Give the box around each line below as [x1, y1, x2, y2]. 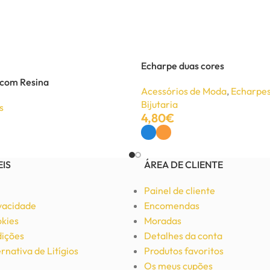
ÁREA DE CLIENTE [144, 159, 223, 171]
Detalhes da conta [144, 230, 222, 242]
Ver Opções [141, 142, 186, 154]
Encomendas [144, 199, 199, 212]
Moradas [144, 215, 181, 227]
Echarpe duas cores [141, 60, 224, 72]
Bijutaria [141, 98, 178, 110]
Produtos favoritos [144, 245, 224, 257]
